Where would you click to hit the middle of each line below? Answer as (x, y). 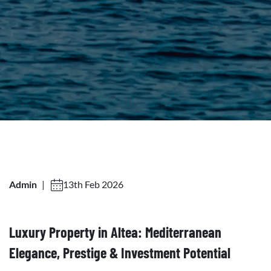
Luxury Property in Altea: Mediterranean (115, 232)
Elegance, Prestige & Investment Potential (120, 252)
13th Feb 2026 (93, 184)
